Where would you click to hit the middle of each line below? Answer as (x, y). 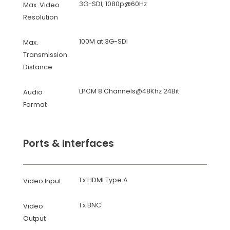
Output (34, 218)
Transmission (45, 55)
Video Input (42, 181)
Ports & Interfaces (68, 143)
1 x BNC (90, 205)
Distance (37, 67)
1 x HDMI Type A (104, 180)
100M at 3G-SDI (104, 41)
